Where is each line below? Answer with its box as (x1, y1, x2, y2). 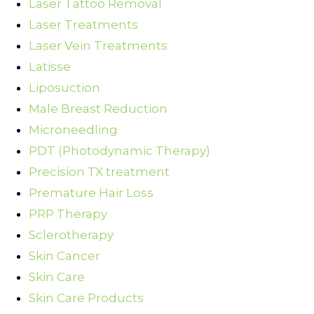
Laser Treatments (29, 18, 138, 32)
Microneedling (29, 123, 118, 137)
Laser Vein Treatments (29, 39, 168, 53)
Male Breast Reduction (29, 102, 168, 116)
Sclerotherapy (29, 228, 114, 243)
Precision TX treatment (29, 165, 170, 179)
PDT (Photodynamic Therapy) (29, 144, 210, 158)
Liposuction (29, 81, 100, 95)
